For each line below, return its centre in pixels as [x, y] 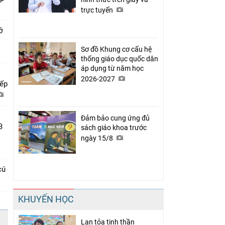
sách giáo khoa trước [114, 127]
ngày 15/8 [98, 138]
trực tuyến [98, 10]
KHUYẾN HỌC [46, 199]
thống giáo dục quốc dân [120, 59]
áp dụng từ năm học [112, 68]
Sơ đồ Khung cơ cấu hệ [116, 49]
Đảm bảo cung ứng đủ [115, 118]
